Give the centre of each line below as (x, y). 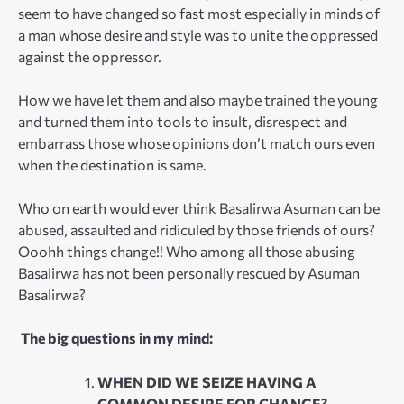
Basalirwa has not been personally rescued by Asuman (189, 273)
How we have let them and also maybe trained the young (198, 100)
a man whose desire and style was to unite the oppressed (198, 35)
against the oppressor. (90, 57)
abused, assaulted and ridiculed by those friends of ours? (197, 230)
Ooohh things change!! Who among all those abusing (187, 252)
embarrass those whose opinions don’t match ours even (197, 143)
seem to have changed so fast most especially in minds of (199, 14)
